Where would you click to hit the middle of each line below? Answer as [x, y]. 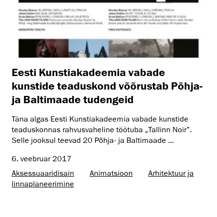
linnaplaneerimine [43, 184]
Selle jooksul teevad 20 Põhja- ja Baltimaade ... [93, 141]
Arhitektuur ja [171, 174]
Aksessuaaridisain [43, 174]
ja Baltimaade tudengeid [73, 99]
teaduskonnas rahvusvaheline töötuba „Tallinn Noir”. [102, 130]
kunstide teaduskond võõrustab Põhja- [107, 86]
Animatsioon [111, 174]
